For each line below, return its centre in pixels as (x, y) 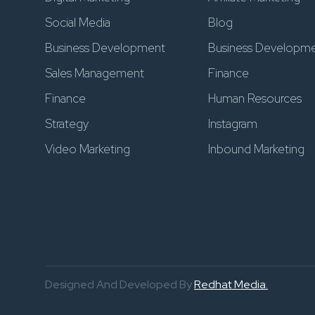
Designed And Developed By (120, 284)
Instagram (232, 124)
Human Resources (255, 98)
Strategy (67, 124)
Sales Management (95, 73)
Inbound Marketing (256, 149)
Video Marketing (88, 149)
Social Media (78, 22)
